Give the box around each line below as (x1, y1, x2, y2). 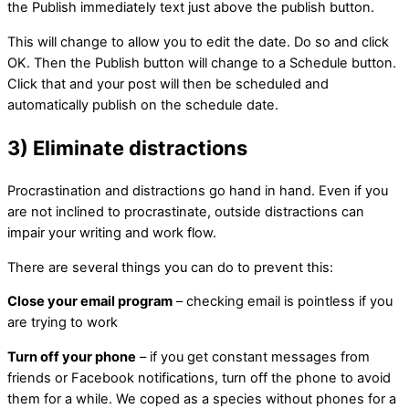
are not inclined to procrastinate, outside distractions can (7, 204, 364, 221)
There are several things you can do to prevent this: (7, 258, 333, 276)
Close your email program (7, 293, 173, 310)
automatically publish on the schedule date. (7, 96, 278, 113)
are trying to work (7, 314, 118, 331)
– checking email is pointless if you (173, 293, 393, 310)
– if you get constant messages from (136, 349, 370, 366)
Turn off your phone (7, 349, 136, 366)
